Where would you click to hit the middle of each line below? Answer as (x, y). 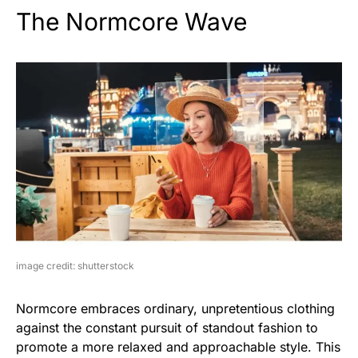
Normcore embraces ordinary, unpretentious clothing (175, 308)
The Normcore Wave (131, 22)
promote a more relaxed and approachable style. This (178, 346)
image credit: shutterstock (75, 265)
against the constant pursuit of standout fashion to (167, 327)
